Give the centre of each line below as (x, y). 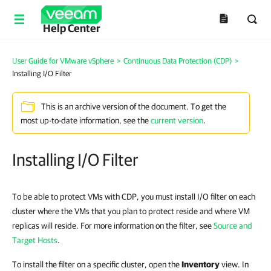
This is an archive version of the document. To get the (134, 107)
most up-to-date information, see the (86, 120)
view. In (234, 264)
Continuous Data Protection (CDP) (178, 61)
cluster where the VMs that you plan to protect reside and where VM (131, 211)
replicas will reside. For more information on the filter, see (113, 226)
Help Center (71, 28)
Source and (233, 226)
